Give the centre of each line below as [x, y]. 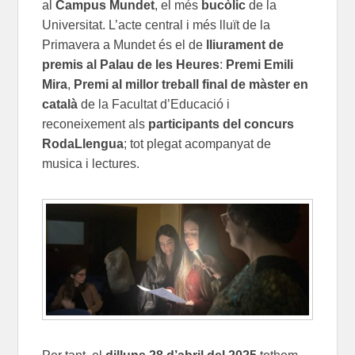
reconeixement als [95, 124]
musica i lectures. [91, 164]
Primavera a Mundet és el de [124, 45]
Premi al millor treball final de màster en [191, 85]
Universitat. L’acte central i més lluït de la [157, 25]
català [60, 105]
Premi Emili [260, 65]
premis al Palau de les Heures [131, 65]
